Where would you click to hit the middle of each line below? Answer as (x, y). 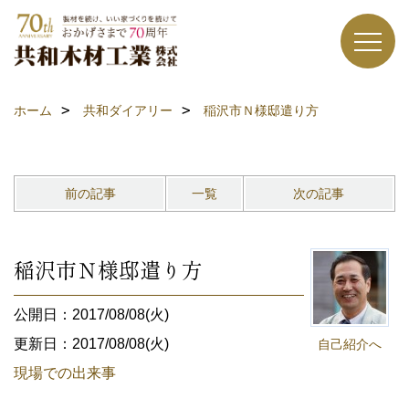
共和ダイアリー (128, 110)
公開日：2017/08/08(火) (91, 315)
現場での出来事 (65, 373)
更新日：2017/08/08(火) (91, 344)
